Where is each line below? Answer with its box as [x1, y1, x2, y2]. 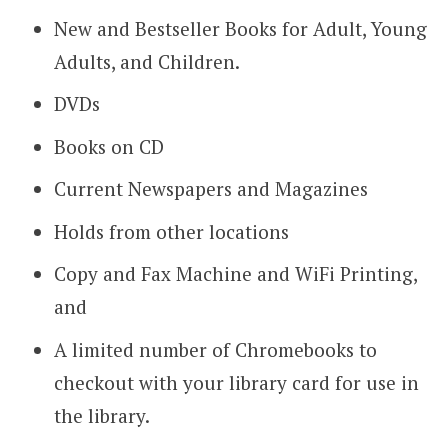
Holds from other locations [53, 218, 289, 244]
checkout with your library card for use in [53, 369, 419, 395]
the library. [53, 402, 150, 428]
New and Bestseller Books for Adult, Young [53, 15, 427, 41]
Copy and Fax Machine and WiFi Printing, [53, 261, 417, 287]
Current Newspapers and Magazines [53, 176, 368, 202]
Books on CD [53, 133, 164, 159]
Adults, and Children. [53, 48, 240, 74]
